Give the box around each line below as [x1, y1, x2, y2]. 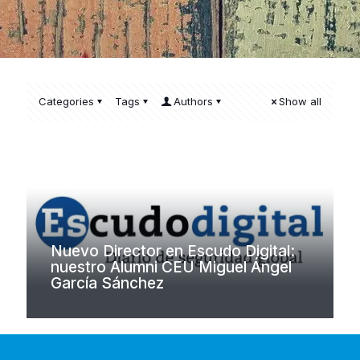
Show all [279, 95, 321, 108]
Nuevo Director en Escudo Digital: [51, 241, 295, 260]
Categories [39, 95, 94, 108]
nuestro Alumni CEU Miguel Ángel [51, 257, 292, 276]
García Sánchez [51, 273, 164, 292]
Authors [174, 95, 213, 108]
